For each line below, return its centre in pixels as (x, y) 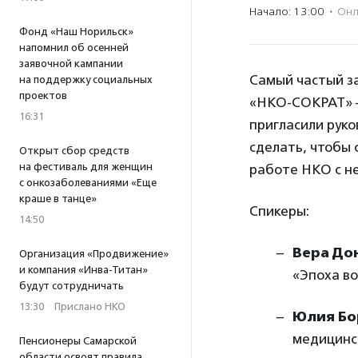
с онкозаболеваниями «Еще (88, 183)
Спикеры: (279, 211)
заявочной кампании (71, 64)
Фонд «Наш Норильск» (76, 32)
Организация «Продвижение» (94, 254)
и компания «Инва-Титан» (84, 270)
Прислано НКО (90, 306)
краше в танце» (58, 199)
